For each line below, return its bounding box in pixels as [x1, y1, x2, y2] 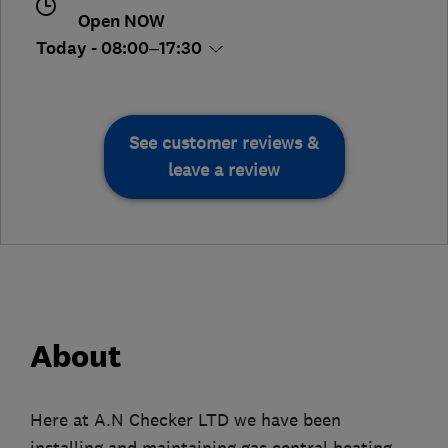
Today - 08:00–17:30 [36, 37, 206, 61]
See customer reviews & [129, 132, 319, 155]
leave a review [168, 159, 280, 182]
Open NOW [77, 10, 165, 34]
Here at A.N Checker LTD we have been [30, 409, 341, 432]
